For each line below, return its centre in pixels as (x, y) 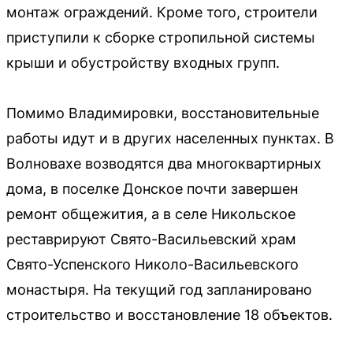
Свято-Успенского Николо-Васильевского (152, 264)
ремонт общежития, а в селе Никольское (151, 214)
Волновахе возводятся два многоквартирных (164, 163)
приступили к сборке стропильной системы (161, 37)
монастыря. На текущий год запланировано (159, 290)
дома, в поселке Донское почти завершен (152, 189)
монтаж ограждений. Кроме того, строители (162, 12)
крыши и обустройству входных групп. (143, 63)
